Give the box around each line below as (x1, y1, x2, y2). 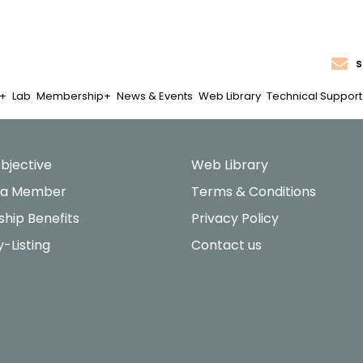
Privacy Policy (190, 209, 279, 228)
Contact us (190, 236, 262, 254)
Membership (36, 88, 104, 104)
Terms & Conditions (190, 182, 316, 201)
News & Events (116, 88, 193, 104)
